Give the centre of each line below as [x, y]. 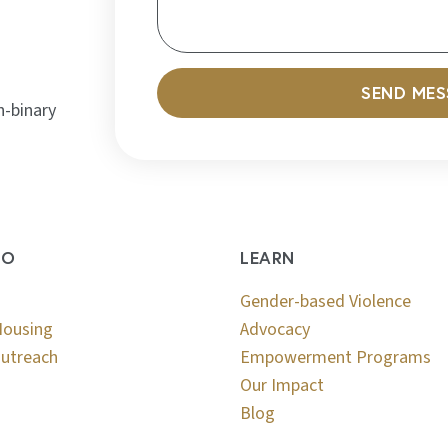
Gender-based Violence [326, 301]
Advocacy [275, 329]
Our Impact [282, 385]
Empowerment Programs [336, 357]
